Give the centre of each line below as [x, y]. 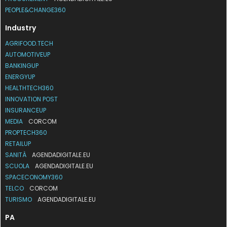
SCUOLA [18, 166]
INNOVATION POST [32, 99]
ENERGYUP [20, 77]
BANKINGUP [22, 65]
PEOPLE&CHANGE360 [36, 10]
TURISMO [20, 199]
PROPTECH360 [26, 132]
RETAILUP [18, 143]
